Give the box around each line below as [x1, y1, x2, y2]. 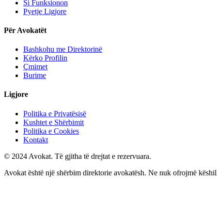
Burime [23, 71, 46, 80]
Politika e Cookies [23, 126, 79, 135]
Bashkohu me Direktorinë [23, 45, 102, 54]
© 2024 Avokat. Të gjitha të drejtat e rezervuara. [4, 152, 151, 160]
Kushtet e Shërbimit [23, 118, 84, 126]
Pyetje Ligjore [23, 7, 66, 15]
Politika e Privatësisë [23, 109, 86, 118]
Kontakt [23, 135, 48, 144]
